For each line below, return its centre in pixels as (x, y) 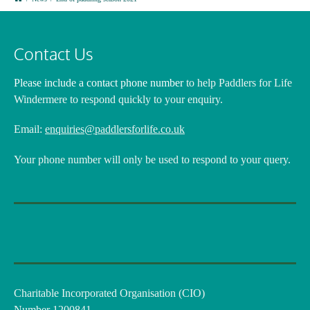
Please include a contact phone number (99, 83)
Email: (29, 129)
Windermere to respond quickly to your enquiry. (118, 100)
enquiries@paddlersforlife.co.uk (115, 129)
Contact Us (54, 54)
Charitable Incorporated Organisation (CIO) (109, 293)
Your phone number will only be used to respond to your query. (152, 159)
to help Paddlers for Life (238, 83)
